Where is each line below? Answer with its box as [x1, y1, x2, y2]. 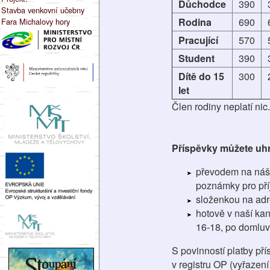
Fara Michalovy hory [1, 15, 70, 27]
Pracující [178, 33, 218, 47]
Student [178, 51, 215, 65]
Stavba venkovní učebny [1, 4, 84, 16]
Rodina [178, 15, 212, 29]
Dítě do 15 [178, 69, 224, 83]
